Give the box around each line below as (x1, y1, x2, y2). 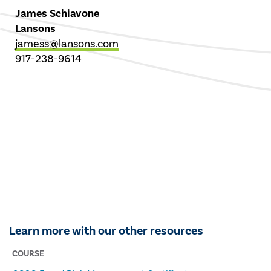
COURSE (12, 248, 44, 260)
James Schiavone (15, 6, 99, 21)
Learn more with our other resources (9, 223, 203, 239)
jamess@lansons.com (15, 36, 119, 51)
